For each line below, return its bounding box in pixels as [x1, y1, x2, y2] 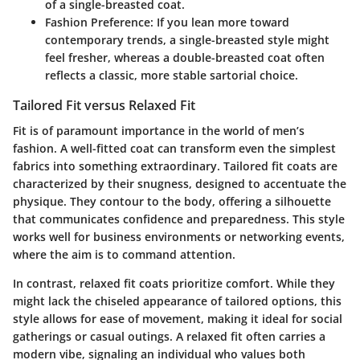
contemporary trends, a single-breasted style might [45, 32, 329, 47]
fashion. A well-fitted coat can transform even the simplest [13, 141, 336, 157]
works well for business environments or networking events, [13, 229, 345, 245]
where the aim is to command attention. [13, 247, 235, 263]
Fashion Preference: [45, 14, 153, 30]
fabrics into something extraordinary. [13, 158, 223, 174]
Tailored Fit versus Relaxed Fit [13, 96, 195, 114]
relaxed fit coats [80, 276, 169, 292]
